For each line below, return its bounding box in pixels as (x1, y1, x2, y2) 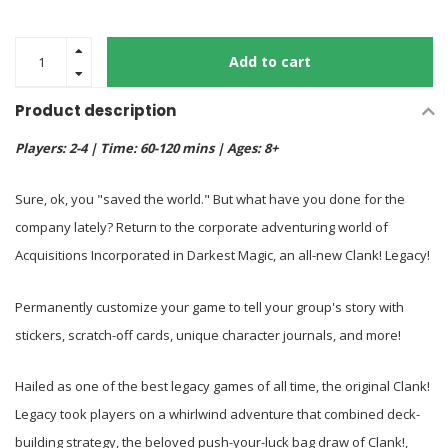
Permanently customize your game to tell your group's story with (15, 297, 404, 316)
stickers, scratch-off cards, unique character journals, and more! (15, 325, 401, 344)
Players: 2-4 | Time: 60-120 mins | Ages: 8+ (15, 139, 278, 157)
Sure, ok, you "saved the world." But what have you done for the (15, 190, 405, 209)
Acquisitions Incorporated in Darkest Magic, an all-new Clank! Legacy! (15, 246, 430, 265)
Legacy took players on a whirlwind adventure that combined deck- (15, 405, 420, 424)
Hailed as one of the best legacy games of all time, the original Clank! (15, 377, 430, 396)
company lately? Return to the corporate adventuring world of (15, 218, 388, 237)
